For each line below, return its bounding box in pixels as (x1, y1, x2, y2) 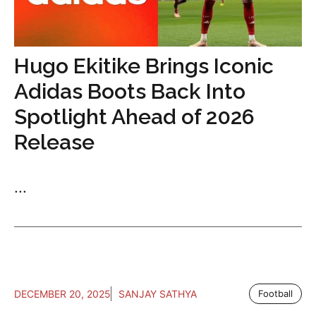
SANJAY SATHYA (119, 287, 197, 300)
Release (14, 129, 95, 154)
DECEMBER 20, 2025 (14, 287, 111, 300)
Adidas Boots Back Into (14, 78, 245, 104)
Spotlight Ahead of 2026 (14, 104, 255, 129)
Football (258, 287, 293, 299)
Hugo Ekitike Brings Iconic (14, 53, 274, 78)
